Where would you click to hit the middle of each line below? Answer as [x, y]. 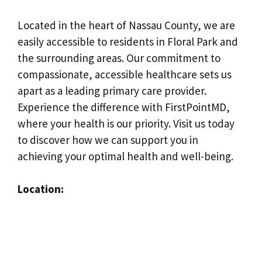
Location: [41, 189]
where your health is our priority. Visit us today [126, 123]
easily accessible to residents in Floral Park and [128, 41]
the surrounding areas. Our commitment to [119, 58]
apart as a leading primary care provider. [112, 90]
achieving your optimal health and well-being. [125, 156]
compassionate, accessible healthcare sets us [125, 74]
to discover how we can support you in [108, 139]
